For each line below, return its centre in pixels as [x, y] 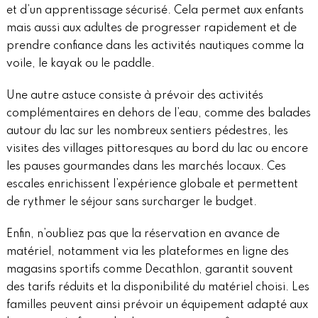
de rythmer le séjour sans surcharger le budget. [131, 203]
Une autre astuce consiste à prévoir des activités [135, 96]
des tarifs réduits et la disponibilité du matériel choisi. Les [158, 288]
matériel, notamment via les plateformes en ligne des [147, 252]
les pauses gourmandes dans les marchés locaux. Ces [146, 167]
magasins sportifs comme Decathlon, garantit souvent [149, 270]
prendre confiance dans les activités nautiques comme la [155, 46]
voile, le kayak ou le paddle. [80, 64]
